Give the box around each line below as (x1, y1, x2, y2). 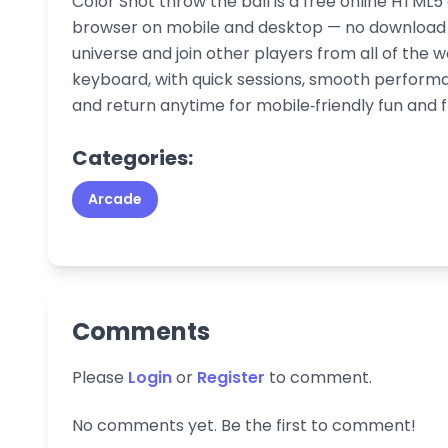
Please (72, 365, 128, 389)
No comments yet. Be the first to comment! (72, 413, 416, 437)
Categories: (72, 143, 193, 172)
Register (197, 365, 265, 389)
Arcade (88, 188, 142, 209)
